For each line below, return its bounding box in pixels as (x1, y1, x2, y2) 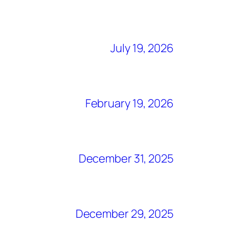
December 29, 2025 (75, 205, 174, 221)
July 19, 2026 (110, 40, 174, 56)
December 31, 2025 (78, 150, 174, 166)
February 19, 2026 (85, 95, 174, 111)
